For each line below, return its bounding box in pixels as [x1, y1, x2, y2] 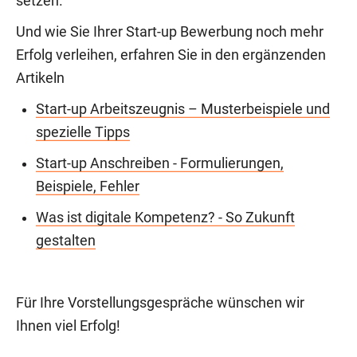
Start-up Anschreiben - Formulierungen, [36, 155, 284, 172]
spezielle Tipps [36, 124, 130, 141]
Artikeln [16, 70, 65, 87]
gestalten [36, 233, 96, 249]
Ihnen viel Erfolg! [16, 318, 120, 335]
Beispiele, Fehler [36, 178, 139, 195]
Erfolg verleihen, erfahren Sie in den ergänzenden [16, 47, 326, 64]
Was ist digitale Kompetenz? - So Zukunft [36, 210, 295, 226]
